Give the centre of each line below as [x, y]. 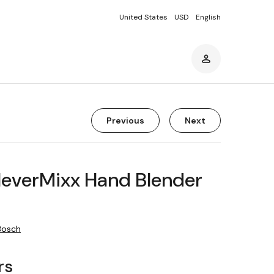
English [208, 17]
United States [143, 17]
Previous [125, 120]
